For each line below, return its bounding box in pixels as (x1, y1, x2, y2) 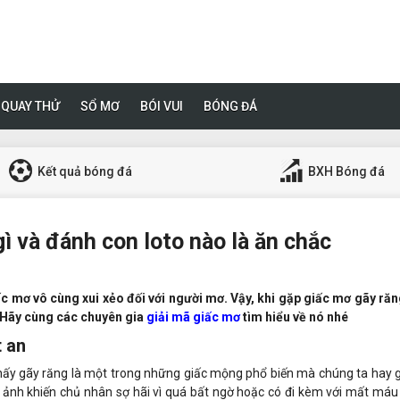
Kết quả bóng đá (35, 164, 133, 179)
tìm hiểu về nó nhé (240, 309, 348, 324)
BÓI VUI (140, 98, 183, 113)
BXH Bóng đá (304, 164, 385, 179)
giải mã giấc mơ (146, 309, 240, 324)
